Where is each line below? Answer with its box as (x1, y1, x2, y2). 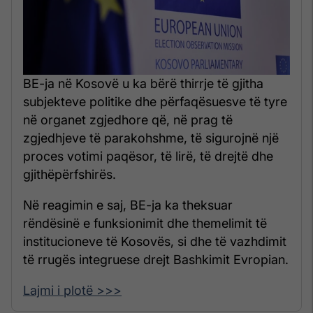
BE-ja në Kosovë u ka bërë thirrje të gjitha (23, 75, 263, 91)
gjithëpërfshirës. (23, 166, 116, 182)
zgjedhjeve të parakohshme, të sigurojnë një (23, 130, 279, 145)
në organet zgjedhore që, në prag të (23, 112, 233, 127)
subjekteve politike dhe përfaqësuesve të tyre (23, 94, 287, 109)
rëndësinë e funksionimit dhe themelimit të (23, 215, 267, 231)
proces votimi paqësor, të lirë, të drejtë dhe (23, 148, 273, 163)
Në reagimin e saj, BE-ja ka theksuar (23, 197, 233, 212)
